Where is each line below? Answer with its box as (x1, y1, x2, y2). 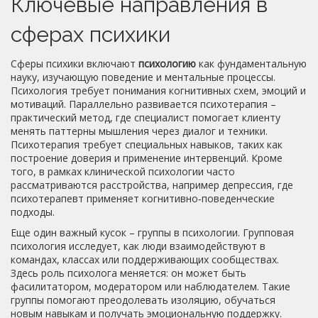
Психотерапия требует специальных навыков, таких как (11, 138, 283, 151)
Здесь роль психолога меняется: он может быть (11, 266, 246, 280)
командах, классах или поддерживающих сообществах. (11, 253, 279, 266)
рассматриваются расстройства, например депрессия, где (11, 178, 293, 192)
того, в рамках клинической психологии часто (11, 165, 235, 178)
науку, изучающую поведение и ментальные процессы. (11, 70, 275, 84)
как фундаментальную (196, 57, 307, 70)
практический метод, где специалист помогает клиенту (11, 111, 280, 124)
